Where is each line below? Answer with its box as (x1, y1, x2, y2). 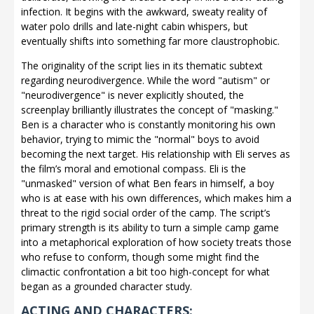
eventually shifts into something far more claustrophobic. (21, 34, 280, 48)
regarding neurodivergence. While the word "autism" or (21, 73, 270, 87)
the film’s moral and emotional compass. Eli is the (21, 161, 246, 175)
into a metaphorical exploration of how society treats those (21, 235, 292, 249)
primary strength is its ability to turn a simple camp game (21, 220, 279, 234)
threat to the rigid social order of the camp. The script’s (21, 205, 271, 219)
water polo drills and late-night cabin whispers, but (21, 19, 248, 33)
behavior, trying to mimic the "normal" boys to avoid (21, 132, 259, 146)
